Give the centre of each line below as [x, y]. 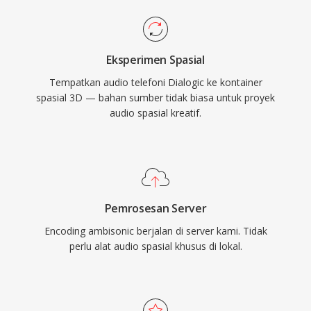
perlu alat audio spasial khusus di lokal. [155, 246]
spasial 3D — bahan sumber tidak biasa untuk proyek [155, 98]
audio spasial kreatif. [155, 113]
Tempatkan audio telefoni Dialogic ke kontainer [155, 82]
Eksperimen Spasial [155, 60]
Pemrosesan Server [155, 208]
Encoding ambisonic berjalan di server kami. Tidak [155, 231]
